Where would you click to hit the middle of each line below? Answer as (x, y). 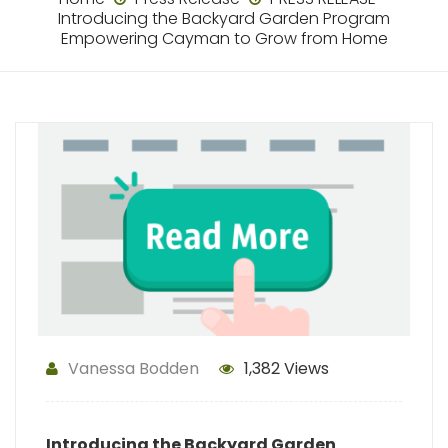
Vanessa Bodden (133, 369)
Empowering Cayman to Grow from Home (224, 38)
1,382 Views (286, 369)
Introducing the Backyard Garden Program (224, 18)
